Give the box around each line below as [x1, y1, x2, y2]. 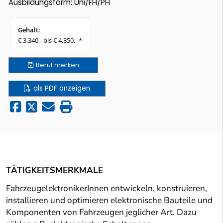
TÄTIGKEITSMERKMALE [6, 165, 103, 177]
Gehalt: [18, 25, 40, 35]
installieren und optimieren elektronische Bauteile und [6, 195, 213, 207]
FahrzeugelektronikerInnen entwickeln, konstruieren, [6, 183, 207, 195]
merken [54, 61, 79, 70]
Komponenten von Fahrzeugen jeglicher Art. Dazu [6, 207, 197, 219]
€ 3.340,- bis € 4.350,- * [18, 36, 82, 45]
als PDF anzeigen [33, 84, 90, 94]
